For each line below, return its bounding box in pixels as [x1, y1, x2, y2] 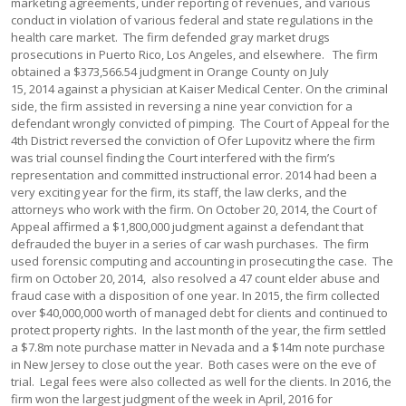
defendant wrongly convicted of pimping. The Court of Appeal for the [11, 115, 391, 131]
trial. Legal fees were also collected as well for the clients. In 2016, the [11, 373, 392, 390]
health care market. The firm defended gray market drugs [11, 29, 331, 45]
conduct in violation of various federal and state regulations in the [11, 12, 374, 28]
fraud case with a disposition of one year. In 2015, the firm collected [11, 287, 381, 304]
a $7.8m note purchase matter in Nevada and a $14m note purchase [11, 339, 386, 355]
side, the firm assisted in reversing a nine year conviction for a [11, 98, 353, 114]
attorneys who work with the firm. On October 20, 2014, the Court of [11, 201, 378, 217]
